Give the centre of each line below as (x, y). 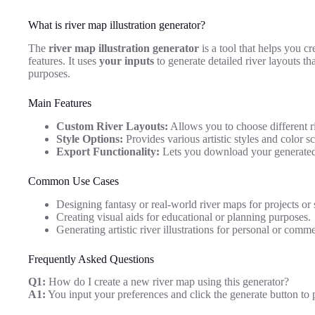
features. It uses (64, 60)
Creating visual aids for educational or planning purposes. (184, 217)
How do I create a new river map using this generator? (167, 282)
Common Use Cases (73, 181)
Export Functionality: (108, 151)
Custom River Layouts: (112, 126)
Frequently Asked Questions (91, 259)
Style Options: (90, 139)
